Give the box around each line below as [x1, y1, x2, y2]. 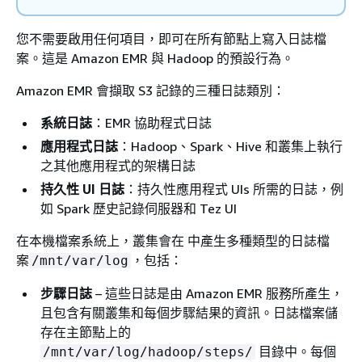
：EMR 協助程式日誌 [92, 114, 212, 131]
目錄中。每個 [255, 343, 336, 360]
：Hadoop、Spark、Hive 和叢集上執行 [118, 137, 343, 154]
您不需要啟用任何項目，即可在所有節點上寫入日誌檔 [16, 30, 326, 47]
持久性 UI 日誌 [40, 180, 124, 197]
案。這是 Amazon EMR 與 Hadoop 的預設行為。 [16, 49, 294, 66]
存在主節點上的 [40, 323, 131, 340]
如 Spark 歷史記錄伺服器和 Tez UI [40, 200, 237, 217]
